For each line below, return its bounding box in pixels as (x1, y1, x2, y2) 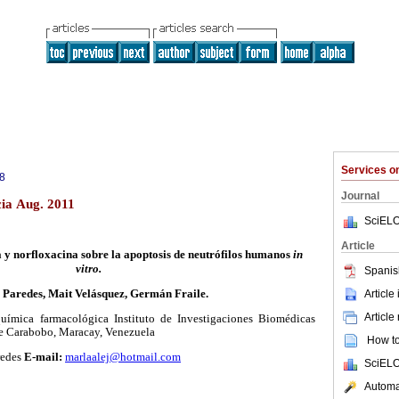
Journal (341, 190, 379, 202)
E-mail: (24, 350, 65, 363)
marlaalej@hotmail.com (65, 350, 181, 363)
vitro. (75, 262, 102, 276)
